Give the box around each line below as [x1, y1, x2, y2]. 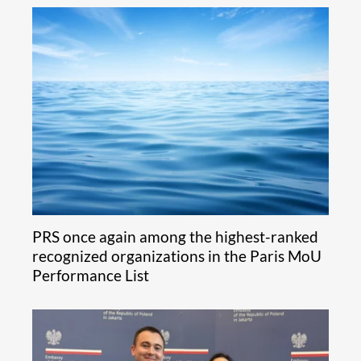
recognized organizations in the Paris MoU [32, 247, 322, 265]
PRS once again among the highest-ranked [32, 227, 318, 246]
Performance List [32, 266, 149, 284]
